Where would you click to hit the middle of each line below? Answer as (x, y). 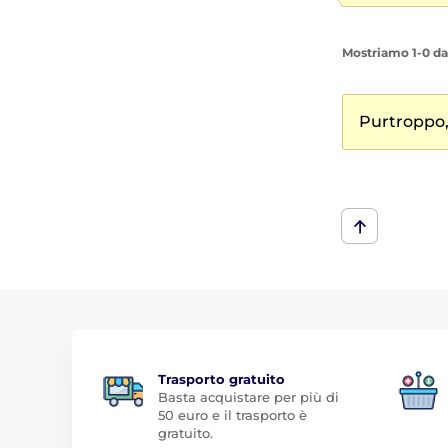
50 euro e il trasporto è (232, 415)
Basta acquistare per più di (248, 397)
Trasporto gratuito (221, 379)
